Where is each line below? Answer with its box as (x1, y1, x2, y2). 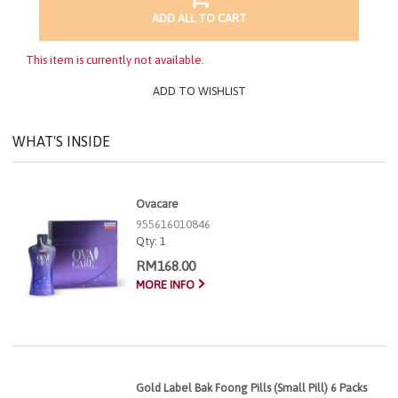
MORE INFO (135, 277, 195, 291)
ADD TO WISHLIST (152, 84, 246, 99)
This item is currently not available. (26, 53, 204, 68)
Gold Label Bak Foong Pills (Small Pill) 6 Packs (135, 380, 367, 394)
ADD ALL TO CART (151, 11, 247, 25)
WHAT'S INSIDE (12, 133, 110, 150)
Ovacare (135, 196, 179, 211)
